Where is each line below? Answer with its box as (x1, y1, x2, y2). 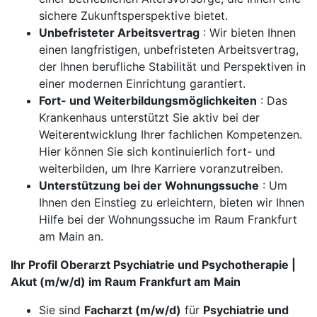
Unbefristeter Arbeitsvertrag (39, 25, 200, 40)
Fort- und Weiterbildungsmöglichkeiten (39, 93, 257, 108)
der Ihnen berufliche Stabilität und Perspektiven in (39, 59, 306, 74)
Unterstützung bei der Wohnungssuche (39, 178, 259, 192)
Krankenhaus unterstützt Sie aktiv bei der (39, 110, 260, 125)
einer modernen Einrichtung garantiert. (39, 76, 246, 91)
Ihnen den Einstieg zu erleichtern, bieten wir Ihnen (39, 195, 304, 209)
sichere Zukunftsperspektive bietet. (39, 8, 228, 23)
